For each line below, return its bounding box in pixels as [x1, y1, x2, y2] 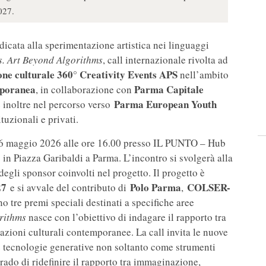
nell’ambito [178, 68, 229, 82]
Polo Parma [130, 180, 181, 195]
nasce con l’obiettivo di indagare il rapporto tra [28, 210, 226, 224]
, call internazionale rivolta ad [103, 53, 228, 67]
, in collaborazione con [36, 83, 134, 97]
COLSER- [187, 180, 230, 195]
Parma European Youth [114, 97, 217, 112]
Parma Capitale [134, 82, 204, 97]
